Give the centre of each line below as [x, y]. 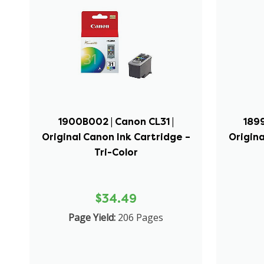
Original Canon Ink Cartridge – [116, 137]
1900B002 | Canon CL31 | [116, 121]
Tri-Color [116, 152]
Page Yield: [92, 217]
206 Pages [141, 217]
